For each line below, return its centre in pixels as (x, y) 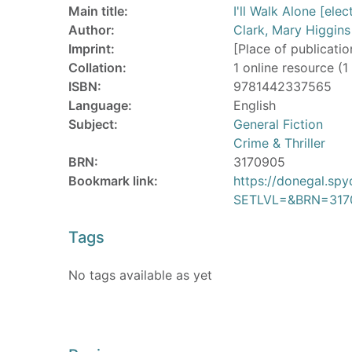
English (255, 105)
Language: (100, 105)
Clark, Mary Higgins (292, 30)
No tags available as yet (140, 275)
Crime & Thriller (279, 143)
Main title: (98, 11)
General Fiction (278, 124)
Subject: (93, 124)
